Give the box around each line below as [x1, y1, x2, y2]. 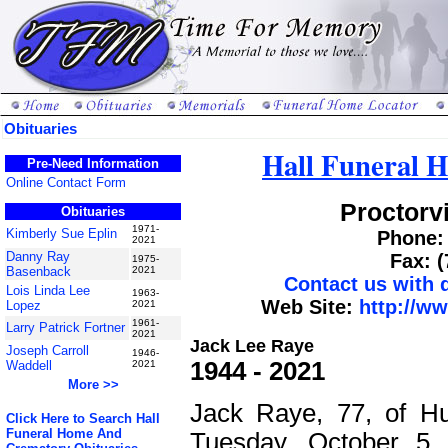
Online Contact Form [6, 175, 126, 190]
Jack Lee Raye [190, 335, 314, 356]
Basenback [6, 264, 71, 279]
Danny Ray [6, 249, 70, 264]
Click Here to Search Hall [6, 411, 160, 426]
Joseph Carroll [6, 343, 89, 358]
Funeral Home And [6, 426, 122, 441]
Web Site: [261, 296, 359, 319]
